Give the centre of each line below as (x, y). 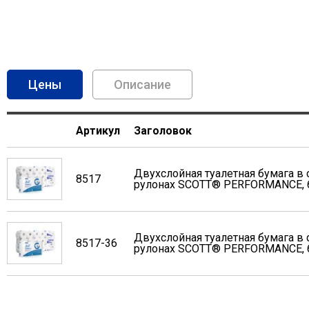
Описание (142, 84)
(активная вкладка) (120, 84)
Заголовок (163, 131)
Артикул (98, 131)
